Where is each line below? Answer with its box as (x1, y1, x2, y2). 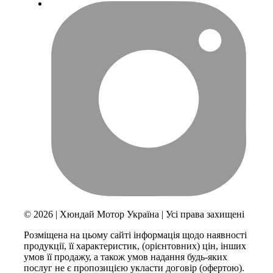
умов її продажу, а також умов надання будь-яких (24, 251, 228, 262)
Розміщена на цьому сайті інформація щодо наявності (24, 229, 247, 240)
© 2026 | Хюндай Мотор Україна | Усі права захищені (24, 208, 245, 219)
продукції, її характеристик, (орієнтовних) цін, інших (24, 240, 247, 251)
